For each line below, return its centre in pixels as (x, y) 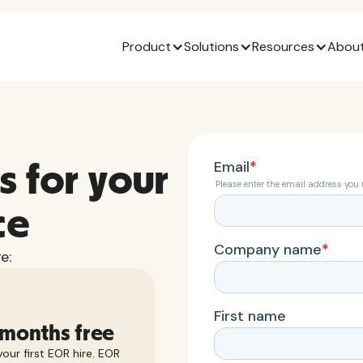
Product (147, 47)
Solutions (211, 47)
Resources (283, 47)
